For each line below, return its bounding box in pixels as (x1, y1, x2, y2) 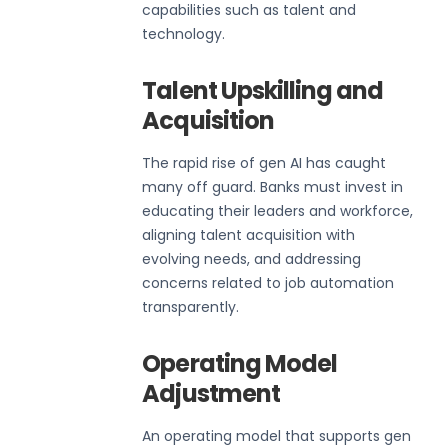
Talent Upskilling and (142, 73, 384, 107)
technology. (142, 23, 226, 44)
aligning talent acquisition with (142, 224, 356, 245)
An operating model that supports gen (142, 425, 412, 446)
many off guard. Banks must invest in (142, 176, 404, 197)
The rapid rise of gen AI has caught (142, 152, 387, 173)
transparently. (142, 296, 240, 317)
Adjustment (142, 376, 280, 410)
